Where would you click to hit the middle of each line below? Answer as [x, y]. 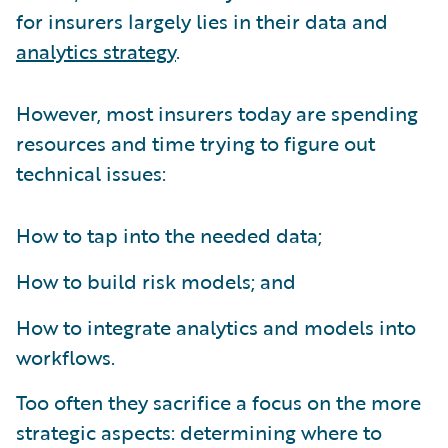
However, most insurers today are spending [217, 112]
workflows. [65, 356]
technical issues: [91, 172]
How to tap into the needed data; [169, 234]
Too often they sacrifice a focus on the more [218, 401]
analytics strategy [96, 50]
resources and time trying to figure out [195, 142]
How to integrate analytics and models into [216, 326]
